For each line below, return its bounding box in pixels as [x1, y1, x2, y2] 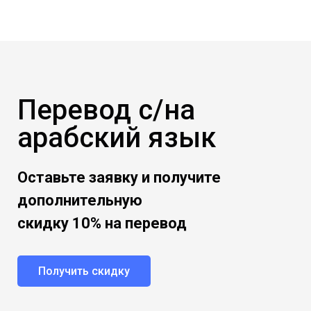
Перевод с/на [17, 94, 195, 126]
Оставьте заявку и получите [17, 169, 221, 186]
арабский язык [17, 121, 216, 154]
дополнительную [17, 192, 146, 209]
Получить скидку [38, 264, 130, 278]
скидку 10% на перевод [17, 215, 187, 232]
